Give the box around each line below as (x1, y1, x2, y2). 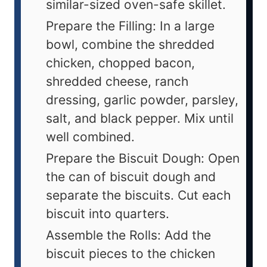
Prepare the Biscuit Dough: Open (46, 150, 240, 166)
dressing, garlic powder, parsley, (46, 92, 238, 107)
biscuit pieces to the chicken (46, 246, 215, 261)
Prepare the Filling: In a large (46, 18, 215, 33)
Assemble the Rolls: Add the (46, 227, 211, 243)
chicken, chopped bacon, (46, 55, 195, 70)
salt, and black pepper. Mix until (46, 110, 234, 126)
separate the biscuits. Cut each (46, 187, 231, 203)
